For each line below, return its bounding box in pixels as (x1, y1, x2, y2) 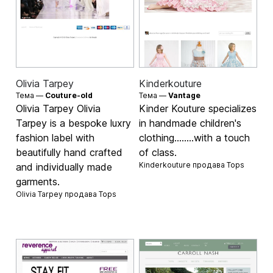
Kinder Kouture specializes (139, 102, 257, 115)
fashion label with (16, 132, 95, 144)
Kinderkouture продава (139, 160, 227, 170)
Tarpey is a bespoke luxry (16, 117, 132, 130)
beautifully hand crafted (16, 146, 123, 159)
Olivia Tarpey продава (16, 190, 99, 199)
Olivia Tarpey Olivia (16, 102, 101, 115)
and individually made (16, 161, 113, 174)
